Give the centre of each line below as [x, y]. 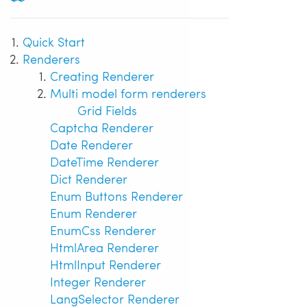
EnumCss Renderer [103, 230]
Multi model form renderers [128, 93]
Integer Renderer [98, 281]
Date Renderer [91, 144]
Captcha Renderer [102, 127]
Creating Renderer [102, 75]
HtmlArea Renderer [105, 247]
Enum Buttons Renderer [116, 195]
